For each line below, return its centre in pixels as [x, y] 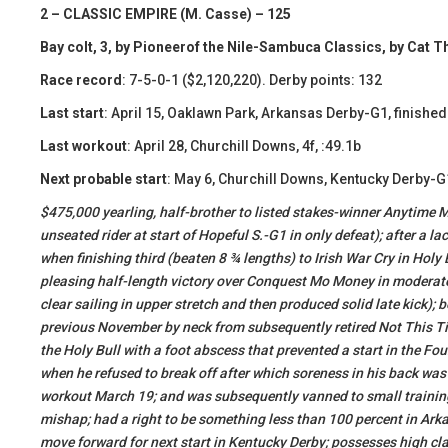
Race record [81, 80]
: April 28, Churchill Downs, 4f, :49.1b [244, 146]
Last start [72, 113]
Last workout [83, 146]
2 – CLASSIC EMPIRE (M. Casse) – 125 [165, 14]
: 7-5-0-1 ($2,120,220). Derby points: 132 [252, 80]
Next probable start [103, 179]
